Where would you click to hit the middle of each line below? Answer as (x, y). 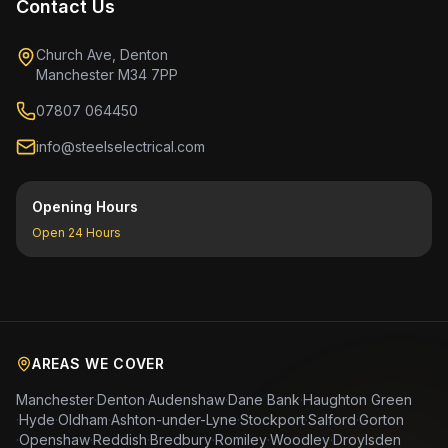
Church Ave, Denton (102, 54)
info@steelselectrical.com (120, 146)
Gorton (381, 419)
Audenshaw (186, 399)
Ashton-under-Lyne (174, 419)
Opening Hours (85, 206)
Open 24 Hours (76, 232)
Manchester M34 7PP (107, 74)
